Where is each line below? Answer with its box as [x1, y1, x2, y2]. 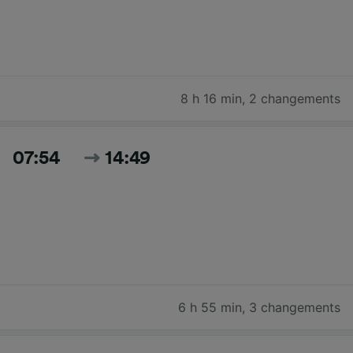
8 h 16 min [180, 90, 242, 106]
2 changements [249, 90, 340, 106]
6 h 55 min [178, 299, 242, 315]
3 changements [249, 299, 340, 315]
